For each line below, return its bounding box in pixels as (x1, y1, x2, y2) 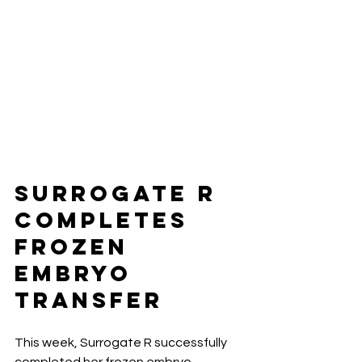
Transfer (15, 286, 163, 314)
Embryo (15, 259, 141, 288)
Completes (15, 206, 198, 234)
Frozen (15, 233, 138, 261)
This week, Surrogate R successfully (15, 336, 229, 350)
